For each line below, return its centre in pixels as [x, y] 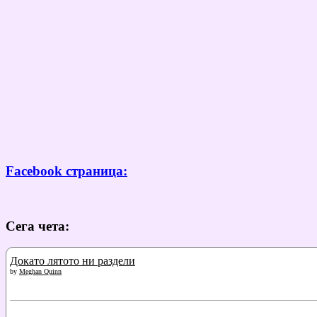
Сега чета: [38, 226]
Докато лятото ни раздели [73, 261]
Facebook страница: [67, 171]
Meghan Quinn [40, 272]
